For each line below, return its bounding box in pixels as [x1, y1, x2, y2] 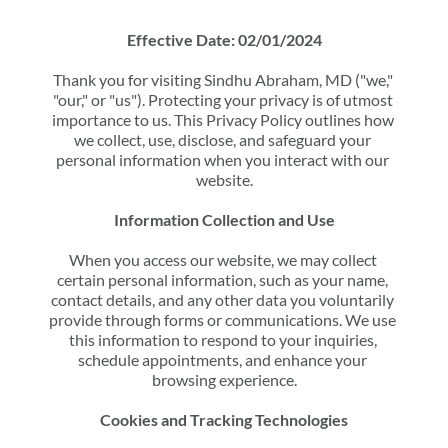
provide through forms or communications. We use [49, 310, 396, 329]
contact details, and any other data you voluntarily [51, 290, 394, 309]
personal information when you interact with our [56, 150, 389, 169]
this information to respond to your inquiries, [68, 330, 377, 349]
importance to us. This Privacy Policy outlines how [51, 110, 394, 129]
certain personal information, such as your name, [57, 270, 388, 289]
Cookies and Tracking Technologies [100, 410, 348, 429]
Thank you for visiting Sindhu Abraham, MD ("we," [52, 70, 393, 89]
